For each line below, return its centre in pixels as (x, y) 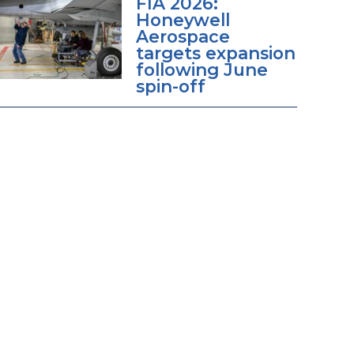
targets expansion (215, 53)
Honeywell (183, 20)
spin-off (170, 87)
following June (201, 70)
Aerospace (183, 37)
